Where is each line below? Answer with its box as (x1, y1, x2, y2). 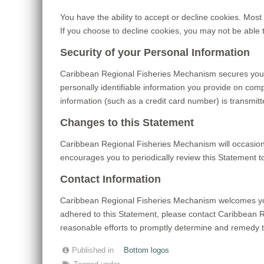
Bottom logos (124, 246, 169, 255)
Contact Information (60, 173, 161, 185)
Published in (72, 246, 114, 255)
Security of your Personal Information (60, 47, 250, 58)
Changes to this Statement (60, 117, 194, 128)
